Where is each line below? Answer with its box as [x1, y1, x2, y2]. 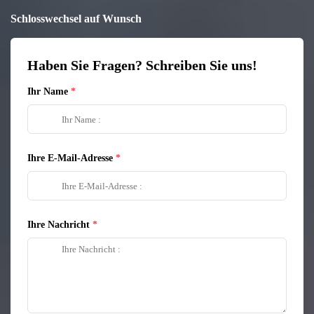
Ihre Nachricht [27, 219, 90, 230]
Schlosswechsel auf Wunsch [11, 13, 142, 25]
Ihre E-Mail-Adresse [27, 153, 113, 163]
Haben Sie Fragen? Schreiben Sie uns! [27, 57, 257, 73]
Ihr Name [27, 86, 68, 97]
